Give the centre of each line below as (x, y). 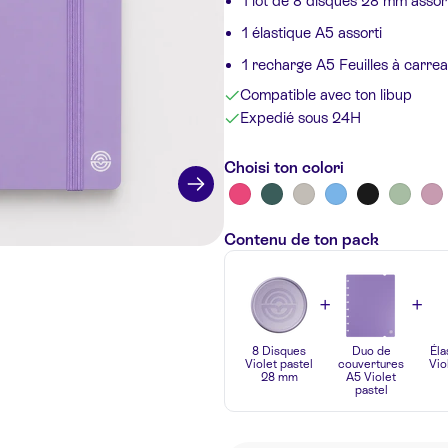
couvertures (371, 363)
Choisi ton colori (284, 167)
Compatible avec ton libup (326, 94)
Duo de (371, 350)
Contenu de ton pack (301, 239)
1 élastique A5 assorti (312, 32)
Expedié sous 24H (300, 117)
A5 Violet (371, 376)
